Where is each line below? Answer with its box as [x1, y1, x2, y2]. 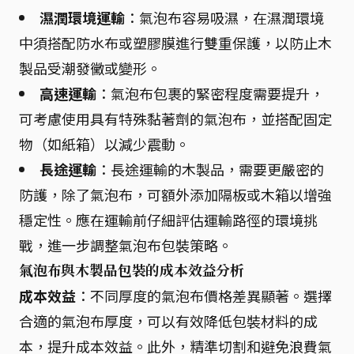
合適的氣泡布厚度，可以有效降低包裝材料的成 [19, 310, 318, 331]
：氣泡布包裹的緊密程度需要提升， [96, 82, 324, 104]
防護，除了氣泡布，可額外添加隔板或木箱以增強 [19, 183, 332, 205]
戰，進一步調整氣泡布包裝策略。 [19, 234, 232, 255]
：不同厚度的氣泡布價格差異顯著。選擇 [76, 284, 332, 306]
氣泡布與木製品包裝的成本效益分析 [19, 260, 245, 280]
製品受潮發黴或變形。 [19, 57, 161, 78]
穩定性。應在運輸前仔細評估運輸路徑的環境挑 [19, 209, 318, 230]
